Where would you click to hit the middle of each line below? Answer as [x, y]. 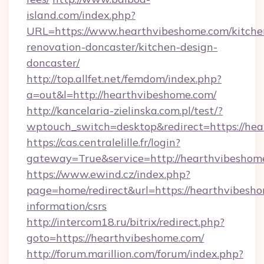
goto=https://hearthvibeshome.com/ [115, 238]
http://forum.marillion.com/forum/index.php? [135, 254]
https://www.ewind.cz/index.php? [108, 174]
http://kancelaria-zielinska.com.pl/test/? [125, 110]
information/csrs [67, 206]
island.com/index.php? [81, 15]
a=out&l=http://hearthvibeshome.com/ [121, 95]
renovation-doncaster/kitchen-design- [122, 47]
